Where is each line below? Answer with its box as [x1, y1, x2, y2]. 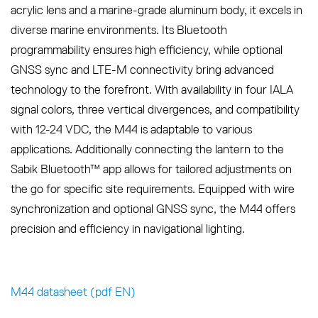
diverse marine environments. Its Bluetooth [11, 22, 227, 38]
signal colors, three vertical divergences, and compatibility [11, 102, 300, 117]
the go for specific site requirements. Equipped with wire [11, 181, 295, 197]
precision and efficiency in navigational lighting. [11, 221, 245, 236]
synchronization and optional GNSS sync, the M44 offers [11, 201, 295, 216]
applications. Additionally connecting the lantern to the [11, 141, 284, 157]
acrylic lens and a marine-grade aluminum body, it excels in [11, 2, 302, 18]
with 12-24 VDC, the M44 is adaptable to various [11, 121, 252, 137]
